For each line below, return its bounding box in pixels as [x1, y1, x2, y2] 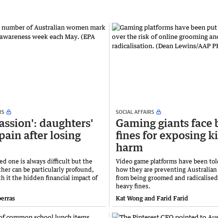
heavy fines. [116, 182, 150, 190]
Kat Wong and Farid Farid [116, 194, 188, 202]
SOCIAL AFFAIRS [116, 108, 154, 115]
